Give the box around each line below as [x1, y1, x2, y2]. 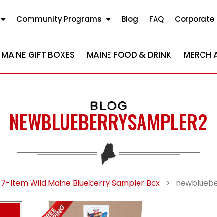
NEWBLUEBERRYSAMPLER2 [9, 107, 208, 136]
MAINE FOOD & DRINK [87, 49, 171, 61]
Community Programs [16, 14, 102, 24]
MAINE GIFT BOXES [1, 49, 75, 61]
